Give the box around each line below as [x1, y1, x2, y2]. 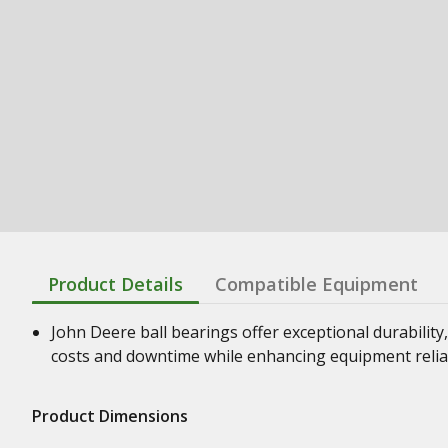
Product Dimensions [32, 404, 188, 427]
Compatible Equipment [215, 271, 418, 296]
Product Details [48, 271, 183, 296]
